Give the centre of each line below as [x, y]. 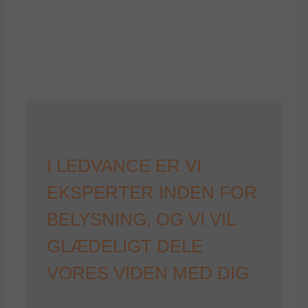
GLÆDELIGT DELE [125, 246]
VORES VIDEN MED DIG [148, 273]
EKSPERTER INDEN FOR [152, 193]
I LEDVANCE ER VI [124, 166]
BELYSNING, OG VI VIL [141, 220]
